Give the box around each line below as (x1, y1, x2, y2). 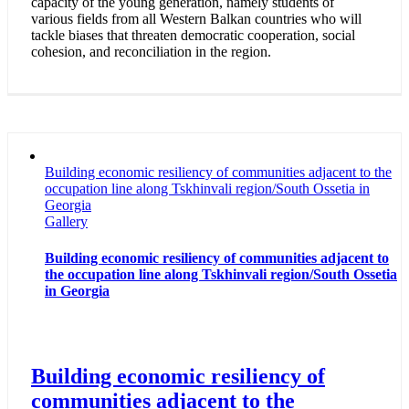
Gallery (45, 214, 88, 230)
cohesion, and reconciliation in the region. (31, 44, 275, 60)
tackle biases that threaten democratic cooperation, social (31, 27, 355, 44)
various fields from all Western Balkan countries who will (31, 11, 362, 27)
